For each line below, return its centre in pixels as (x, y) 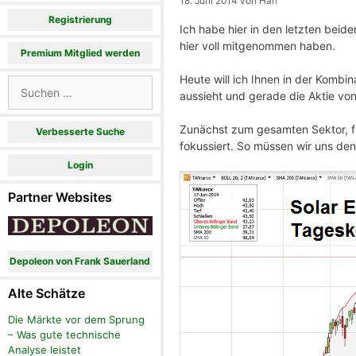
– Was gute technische (64, 335)
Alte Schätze (46, 294)
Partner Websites (60, 197)
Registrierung (80, 20)
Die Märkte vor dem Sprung (76, 320)
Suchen (26, 82)
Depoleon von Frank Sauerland (80, 261)
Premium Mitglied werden (80, 53)
